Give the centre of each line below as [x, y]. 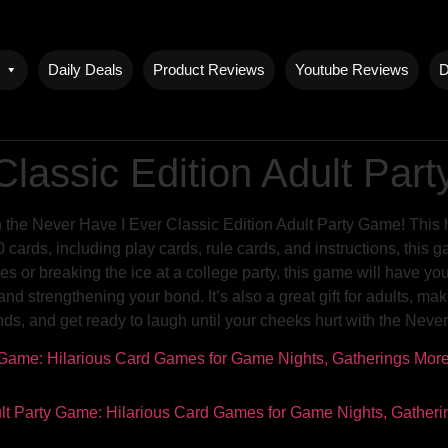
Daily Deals [86, 69]
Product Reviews [209, 69]
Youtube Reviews [352, 69]
